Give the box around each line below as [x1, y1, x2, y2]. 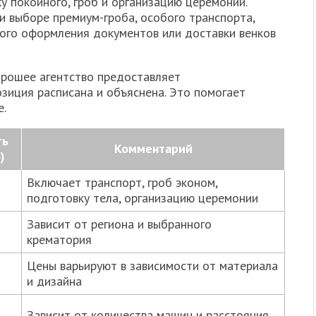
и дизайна [27, 273, 82, 290]
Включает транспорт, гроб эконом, [27, 174, 218, 191]
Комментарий [114, 140, 193, 157]
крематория [27, 231, 92, 248]
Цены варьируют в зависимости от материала [27, 257, 278, 274]
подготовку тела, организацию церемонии [27, 190, 258, 207]
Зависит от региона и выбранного [27, 216, 212, 233]
